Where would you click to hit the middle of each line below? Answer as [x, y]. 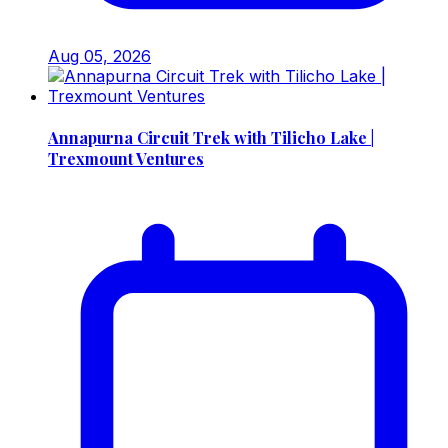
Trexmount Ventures [126, 159]
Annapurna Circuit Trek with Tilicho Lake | [211, 138]
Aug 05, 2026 [99, 56]
